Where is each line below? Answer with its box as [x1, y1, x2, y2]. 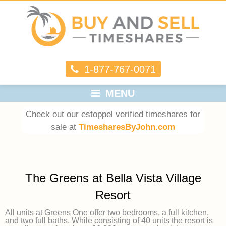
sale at [50, 122, 79, 132]
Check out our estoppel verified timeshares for [25, 109, 200, 119]
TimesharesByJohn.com [78, 122, 175, 132]
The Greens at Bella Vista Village [25, 171, 201, 185]
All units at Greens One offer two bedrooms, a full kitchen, [5, 208, 209, 217]
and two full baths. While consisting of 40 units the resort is [5, 216, 213, 225]
